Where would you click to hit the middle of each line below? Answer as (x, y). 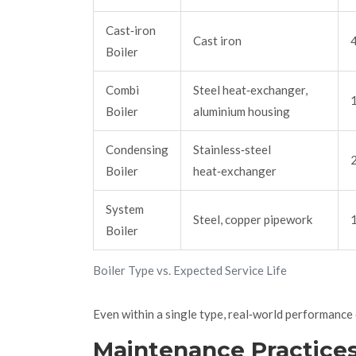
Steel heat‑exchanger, (250, 90)
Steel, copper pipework (253, 220)
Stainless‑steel (232, 150)
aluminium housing (242, 112)
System (125, 209)
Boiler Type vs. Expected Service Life (190, 271)
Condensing (137, 150)
